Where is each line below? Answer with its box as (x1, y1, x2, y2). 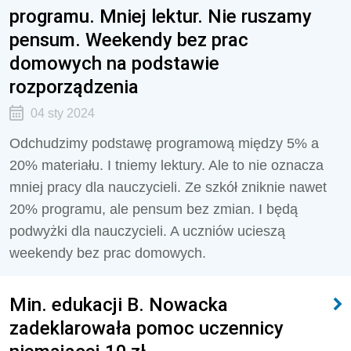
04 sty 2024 (30, 107, 95, 120)
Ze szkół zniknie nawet (185, 179, 327, 195)
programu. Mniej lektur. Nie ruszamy (9, 5, 312, 27)
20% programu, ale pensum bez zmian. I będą (9, 201, 298, 217)
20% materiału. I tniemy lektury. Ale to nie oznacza (9, 157, 324, 173)
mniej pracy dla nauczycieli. (9, 179, 185, 195)
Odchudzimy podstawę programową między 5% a (9, 136, 319, 151)
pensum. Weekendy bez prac (9, 28, 248, 51)
